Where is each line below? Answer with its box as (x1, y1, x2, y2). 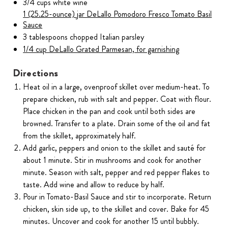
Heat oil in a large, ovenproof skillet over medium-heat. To (23, 81, 210, 93)
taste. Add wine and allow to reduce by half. (23, 179, 165, 191)
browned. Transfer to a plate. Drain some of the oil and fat (23, 118, 211, 130)
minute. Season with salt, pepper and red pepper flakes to (23, 166, 210, 179)
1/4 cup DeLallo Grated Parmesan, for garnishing (23, 43, 180, 55)
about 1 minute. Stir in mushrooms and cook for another (23, 154, 202, 166)
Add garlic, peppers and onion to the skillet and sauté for (23, 142, 206, 154)
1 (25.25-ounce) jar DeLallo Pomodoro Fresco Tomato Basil (23, 8, 212, 20)
